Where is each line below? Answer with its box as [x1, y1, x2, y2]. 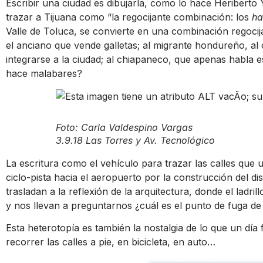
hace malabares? [6, 68, 82, 80]
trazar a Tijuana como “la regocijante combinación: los [6, 11, 252, 23]
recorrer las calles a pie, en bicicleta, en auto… [6, 235, 215, 248]
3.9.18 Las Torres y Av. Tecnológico [56, 134, 215, 146]
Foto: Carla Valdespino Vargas [56, 121, 193, 133]
